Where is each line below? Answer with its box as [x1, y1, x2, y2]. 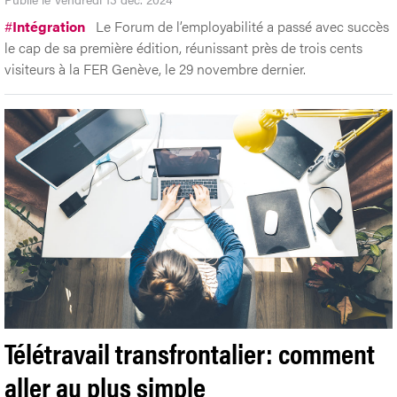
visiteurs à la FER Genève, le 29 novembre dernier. [4, 58, 306, 79]
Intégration [12, 15, 85, 36]
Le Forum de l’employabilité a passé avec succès [96, 15, 389, 36]
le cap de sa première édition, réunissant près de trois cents [4, 36, 362, 58]
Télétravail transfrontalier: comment [4, 331, 375, 372]
